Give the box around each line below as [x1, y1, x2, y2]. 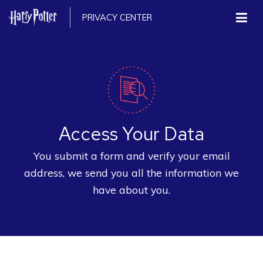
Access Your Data [59, 121, 204, 146]
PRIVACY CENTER [82, 12, 152, 23]
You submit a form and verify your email [33, 149, 230, 162]
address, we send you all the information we [24, 166, 239, 179]
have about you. [93, 183, 170, 196]
